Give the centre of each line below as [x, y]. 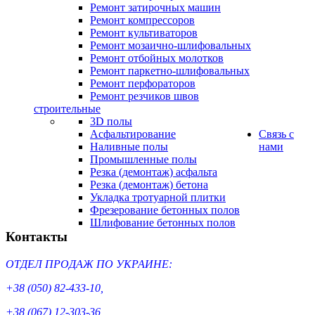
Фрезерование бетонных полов [165, 210]
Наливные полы [129, 147]
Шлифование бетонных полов [163, 223]
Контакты [37, 237]
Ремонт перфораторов [143, 83]
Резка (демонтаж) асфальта [154, 172]
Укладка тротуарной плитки [158, 197]
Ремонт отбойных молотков [157, 58]
